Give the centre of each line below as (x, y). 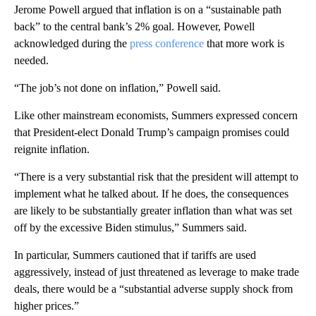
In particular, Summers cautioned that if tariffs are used (135, 255)
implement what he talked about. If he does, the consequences (151, 193)
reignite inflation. (52, 149)
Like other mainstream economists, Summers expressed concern (156, 115)
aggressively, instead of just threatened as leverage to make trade (157, 272)
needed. (31, 60)
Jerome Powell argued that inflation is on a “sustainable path (148, 9)
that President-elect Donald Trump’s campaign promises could (152, 132)
